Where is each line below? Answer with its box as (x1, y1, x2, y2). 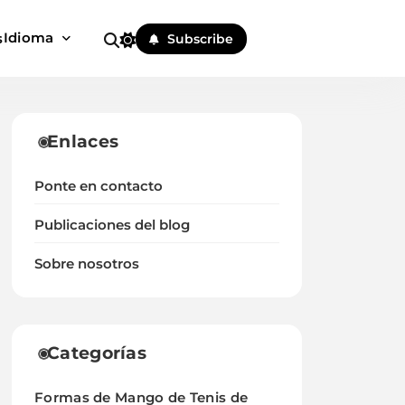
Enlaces (47, 131, 119, 152)
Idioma (3, 29, 54, 46)
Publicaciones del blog (34, 217, 191, 233)
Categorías (47, 343, 147, 363)
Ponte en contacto (34, 178, 164, 194)
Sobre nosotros (34, 256, 140, 272)
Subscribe (167, 30, 234, 47)
